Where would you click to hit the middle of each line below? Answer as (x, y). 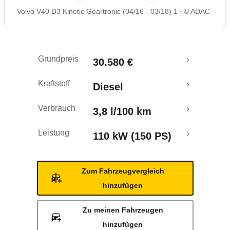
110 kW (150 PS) (132, 136)
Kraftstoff (54, 83)
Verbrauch (57, 108)
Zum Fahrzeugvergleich (123, 171)
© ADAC (197, 11)
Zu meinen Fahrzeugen (123, 210)
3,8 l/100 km (122, 111)
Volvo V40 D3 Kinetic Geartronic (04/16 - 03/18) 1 (97, 11)
